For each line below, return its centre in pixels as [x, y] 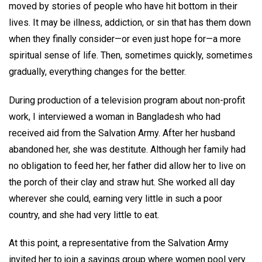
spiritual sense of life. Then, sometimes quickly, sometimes [131, 55]
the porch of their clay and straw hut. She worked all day [122, 182]
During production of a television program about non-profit [127, 100]
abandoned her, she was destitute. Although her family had [127, 149]
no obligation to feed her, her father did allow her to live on [127, 166]
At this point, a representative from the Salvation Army [119, 243]
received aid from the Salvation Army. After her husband [122, 133]
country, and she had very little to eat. [84, 215]
